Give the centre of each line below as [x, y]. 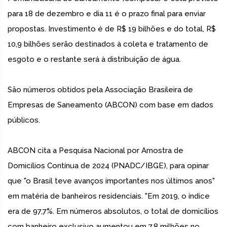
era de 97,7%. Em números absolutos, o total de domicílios [113, 212]
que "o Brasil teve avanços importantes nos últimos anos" [111, 181]
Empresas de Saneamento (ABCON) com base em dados [110, 105]
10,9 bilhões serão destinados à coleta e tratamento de [108, 44]
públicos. [24, 120]
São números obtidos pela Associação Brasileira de [100, 90]
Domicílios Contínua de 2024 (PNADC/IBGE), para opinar [108, 166]
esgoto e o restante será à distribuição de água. [94, 60]
